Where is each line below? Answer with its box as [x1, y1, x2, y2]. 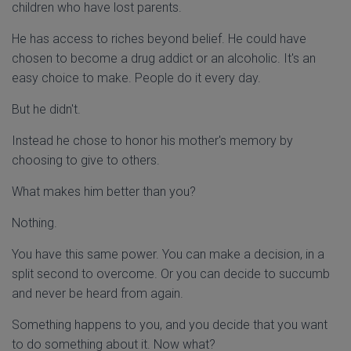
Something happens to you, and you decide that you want [12, 317, 327, 332]
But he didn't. [12, 102, 81, 117]
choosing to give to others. [12, 153, 160, 168]
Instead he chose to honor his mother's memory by [12, 133, 293, 148]
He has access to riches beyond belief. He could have [12, 31, 306, 46]
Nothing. [12, 215, 57, 230]
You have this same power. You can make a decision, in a [12, 247, 324, 262]
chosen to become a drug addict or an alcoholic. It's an [12, 51, 316, 66]
